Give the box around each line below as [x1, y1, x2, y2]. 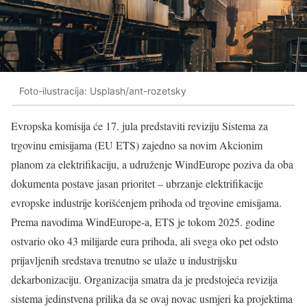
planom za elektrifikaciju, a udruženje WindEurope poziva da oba [11, 157, 293, 172]
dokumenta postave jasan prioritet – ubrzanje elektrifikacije [11, 176, 263, 191]
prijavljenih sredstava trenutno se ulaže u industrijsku [11, 253, 237, 268]
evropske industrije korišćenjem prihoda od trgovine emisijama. [11, 195, 282, 210]
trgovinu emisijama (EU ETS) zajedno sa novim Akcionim [11, 138, 262, 153]
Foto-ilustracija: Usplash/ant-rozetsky [19, 84, 186, 97]
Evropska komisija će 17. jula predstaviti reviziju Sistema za [11, 119, 268, 134]
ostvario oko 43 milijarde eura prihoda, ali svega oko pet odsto [11, 234, 278, 249]
